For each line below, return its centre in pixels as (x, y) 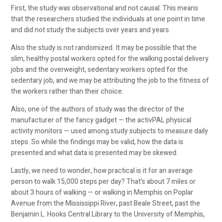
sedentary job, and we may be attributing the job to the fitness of (110, 80)
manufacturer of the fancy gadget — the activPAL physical (101, 120)
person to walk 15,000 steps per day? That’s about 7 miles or (104, 181)
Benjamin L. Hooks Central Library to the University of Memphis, (108, 214)
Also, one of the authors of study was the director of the (98, 109)
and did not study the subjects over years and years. (91, 30)
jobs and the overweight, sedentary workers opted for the (100, 69)
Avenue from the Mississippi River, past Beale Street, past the (106, 203)
